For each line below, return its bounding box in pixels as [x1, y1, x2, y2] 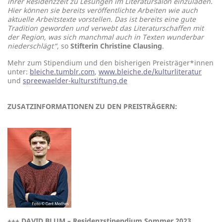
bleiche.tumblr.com [30, 67, 95, 76]
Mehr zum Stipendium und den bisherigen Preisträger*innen [7, 58, 214, 67]
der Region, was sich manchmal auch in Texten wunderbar [7, 32, 204, 42]
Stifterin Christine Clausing [70, 41, 162, 51]
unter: [7, 67, 30, 76]
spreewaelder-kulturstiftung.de [23, 76, 127, 85]
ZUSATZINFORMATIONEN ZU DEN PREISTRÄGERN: [7, 102, 177, 111]
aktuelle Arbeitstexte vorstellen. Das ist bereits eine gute [7, 14, 196, 24]
